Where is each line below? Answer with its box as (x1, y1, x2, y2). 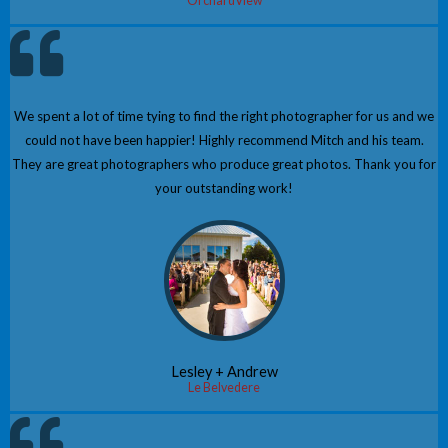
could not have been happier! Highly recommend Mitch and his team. (24, 132, 424, 149)
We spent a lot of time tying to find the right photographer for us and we (14, 108, 434, 125)
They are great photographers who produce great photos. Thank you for (12, 156, 436, 173)
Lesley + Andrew (170, 363, 278, 381)
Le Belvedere (188, 380, 260, 396)
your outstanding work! (155, 180, 293, 197)
